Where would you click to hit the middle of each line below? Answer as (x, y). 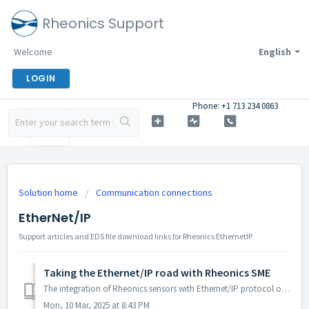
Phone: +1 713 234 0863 (236, 106)
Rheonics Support (103, 23)
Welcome (33, 52)
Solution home (49, 192)
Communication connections (154, 192)
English (275, 52)
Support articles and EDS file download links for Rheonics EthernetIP (136, 236)
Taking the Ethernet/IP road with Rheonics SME (157, 273)
